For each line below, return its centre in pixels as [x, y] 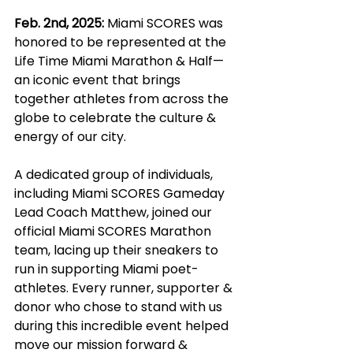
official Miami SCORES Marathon [114, 231]
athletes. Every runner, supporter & [125, 288]
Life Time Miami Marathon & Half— [119, 61]
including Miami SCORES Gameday [121, 193]
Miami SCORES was [165, 23]
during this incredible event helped [123, 326]
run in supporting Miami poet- [106, 269]
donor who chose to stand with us [120, 307]
